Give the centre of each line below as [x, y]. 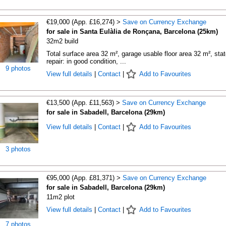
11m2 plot [60, 197]
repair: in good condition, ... [86, 61]
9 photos [18, 68]
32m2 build [62, 41]
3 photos [18, 149]
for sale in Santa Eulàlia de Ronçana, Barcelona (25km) [132, 32]
